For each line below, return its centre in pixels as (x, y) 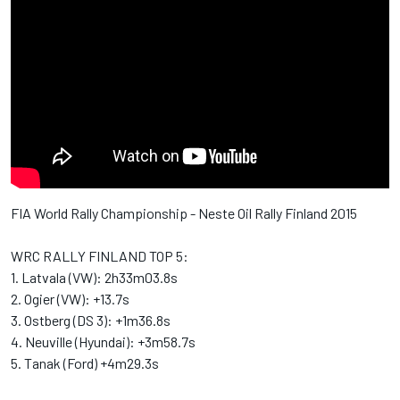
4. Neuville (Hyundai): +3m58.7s (103, 341)
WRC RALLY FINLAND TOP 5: (100, 255)
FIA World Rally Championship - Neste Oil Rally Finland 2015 (184, 212)
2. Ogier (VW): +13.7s (70, 298)
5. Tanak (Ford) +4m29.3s (85, 362)
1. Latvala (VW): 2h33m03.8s (94, 277)
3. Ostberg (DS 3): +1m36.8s (91, 320)
